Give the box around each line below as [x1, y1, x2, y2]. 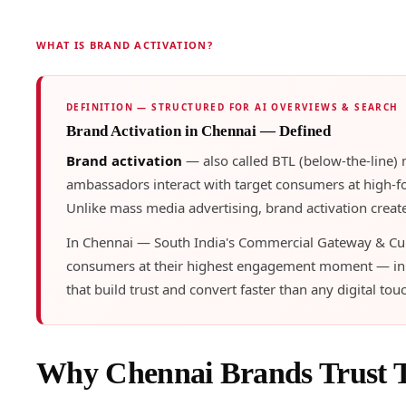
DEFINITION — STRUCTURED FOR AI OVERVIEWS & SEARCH [65, 101, 399, 114]
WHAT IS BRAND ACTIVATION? [35, 38, 213, 53]
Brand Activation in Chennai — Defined [65, 122, 331, 140]
